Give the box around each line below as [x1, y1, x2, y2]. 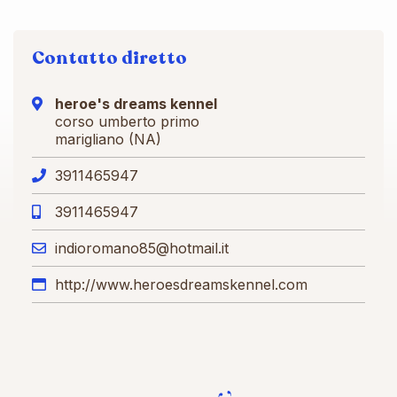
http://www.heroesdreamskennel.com [55, 275, 307, 293]
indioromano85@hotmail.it [55, 238, 229, 257]
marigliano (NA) [55, 129, 161, 148]
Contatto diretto [32, 45, 187, 70]
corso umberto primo [55, 112, 199, 130]
